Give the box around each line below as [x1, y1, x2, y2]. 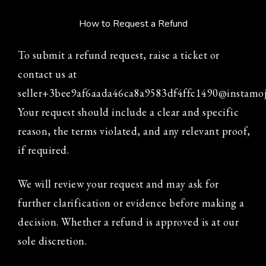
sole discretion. [18, 234, 87, 248]
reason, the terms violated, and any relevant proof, [18, 124, 251, 138]
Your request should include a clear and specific [18, 105, 239, 119]
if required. [18, 143, 69, 157]
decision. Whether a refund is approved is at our [18, 215, 239, 229]
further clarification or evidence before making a [18, 196, 245, 210]
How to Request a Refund [78, 17, 188, 30]
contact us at [18, 67, 77, 81]
